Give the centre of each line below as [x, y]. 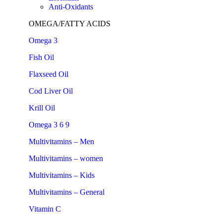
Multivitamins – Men [61, 141]
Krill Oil [42, 108]
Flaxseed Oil [49, 74]
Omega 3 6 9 [49, 125]
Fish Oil [41, 57]
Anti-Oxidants [71, 7]
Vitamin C [45, 209]
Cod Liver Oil [51, 91]
